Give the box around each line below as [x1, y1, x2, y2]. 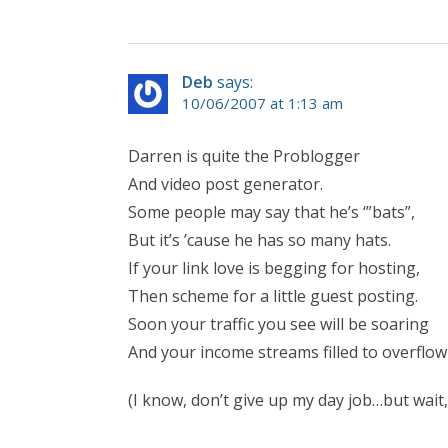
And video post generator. [128, 172, 323, 195]
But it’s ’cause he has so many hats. [128, 228, 391, 251]
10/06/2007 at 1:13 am [182, 92, 343, 113]
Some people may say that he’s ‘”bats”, [128, 200, 415, 223]
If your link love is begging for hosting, [128, 256, 420, 279]
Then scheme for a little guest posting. [128, 284, 418, 307]
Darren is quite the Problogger [128, 144, 360, 167]
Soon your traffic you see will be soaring [128, 312, 429, 335]
